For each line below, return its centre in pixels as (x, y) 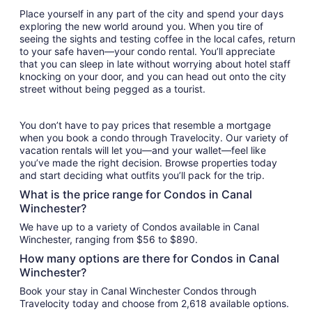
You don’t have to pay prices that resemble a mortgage (145, 125)
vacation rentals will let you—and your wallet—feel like (143, 150)
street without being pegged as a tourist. (112, 88)
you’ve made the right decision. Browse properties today (148, 162)
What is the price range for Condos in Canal (136, 194)
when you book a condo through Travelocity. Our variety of (154, 137)
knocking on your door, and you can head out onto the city (153, 76)
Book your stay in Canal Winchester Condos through (138, 290)
